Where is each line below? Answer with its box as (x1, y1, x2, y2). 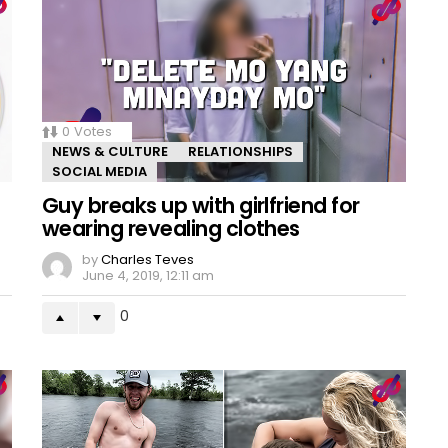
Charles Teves (101, 250, 194, 270)
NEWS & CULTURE (52, 142, 168, 162)
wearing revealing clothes (42, 214, 300, 244)
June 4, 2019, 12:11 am (82, 266, 214, 286)
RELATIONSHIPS (188, 142, 293, 162)
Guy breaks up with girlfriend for (42, 191, 360, 221)
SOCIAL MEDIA (52, 162, 147, 182)
